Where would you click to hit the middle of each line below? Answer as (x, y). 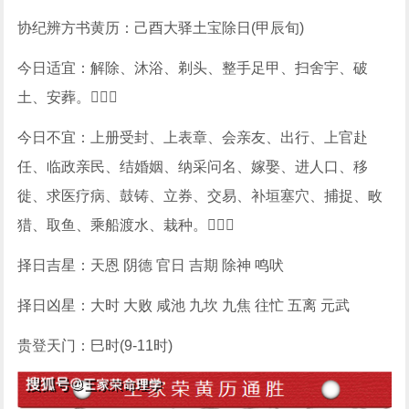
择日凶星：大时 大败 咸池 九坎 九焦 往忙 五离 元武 (184, 305)
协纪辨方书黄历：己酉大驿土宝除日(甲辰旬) (161, 28)
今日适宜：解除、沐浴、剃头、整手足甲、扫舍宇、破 (193, 68)
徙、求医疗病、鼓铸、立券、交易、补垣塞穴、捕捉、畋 (200, 196)
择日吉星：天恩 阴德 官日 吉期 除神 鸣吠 (151, 265)
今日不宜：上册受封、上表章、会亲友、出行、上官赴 (193, 137)
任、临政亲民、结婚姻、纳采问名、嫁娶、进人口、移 (193, 167)
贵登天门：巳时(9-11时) (95, 346)
